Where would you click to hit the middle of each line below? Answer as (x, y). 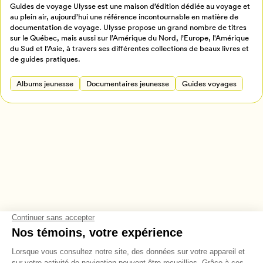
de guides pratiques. (45, 59)
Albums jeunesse (45, 83)
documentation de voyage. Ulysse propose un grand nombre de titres (129, 27)
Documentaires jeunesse (128, 83)
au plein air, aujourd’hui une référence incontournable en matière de (124, 16)
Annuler (125, 18)
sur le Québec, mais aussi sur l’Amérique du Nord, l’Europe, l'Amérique (130, 38)
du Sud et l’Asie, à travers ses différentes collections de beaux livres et (130, 48)
